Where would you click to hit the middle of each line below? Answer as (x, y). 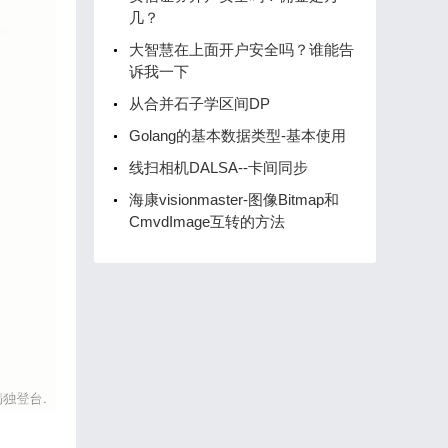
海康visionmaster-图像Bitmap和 (234, 199)
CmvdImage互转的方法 (207, 221)
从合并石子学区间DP (199, 103)
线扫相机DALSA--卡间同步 (218, 167)
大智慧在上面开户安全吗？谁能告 (241, 49)
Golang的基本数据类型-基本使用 (237, 135)
